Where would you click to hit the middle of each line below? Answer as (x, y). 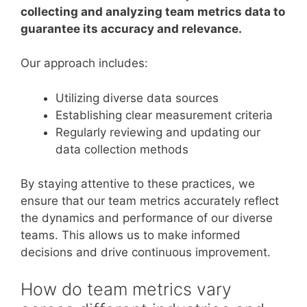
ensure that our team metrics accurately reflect (150, 201)
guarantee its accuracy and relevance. (131, 28)
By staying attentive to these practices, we (138, 184)
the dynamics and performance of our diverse (147, 218)
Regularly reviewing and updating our (158, 132)
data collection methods (122, 149)
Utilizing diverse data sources (137, 98)
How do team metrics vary (126, 289)
